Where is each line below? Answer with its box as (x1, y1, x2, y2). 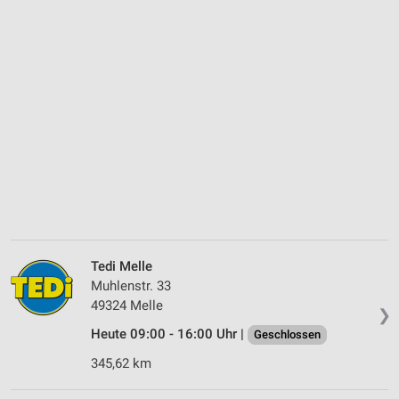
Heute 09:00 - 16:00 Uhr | (91, 326, 248, 343)
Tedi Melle (91, 258, 152, 275)
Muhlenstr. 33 (91, 278, 171, 295)
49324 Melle (91, 297, 163, 314)
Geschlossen (254, 328, 321, 342)
